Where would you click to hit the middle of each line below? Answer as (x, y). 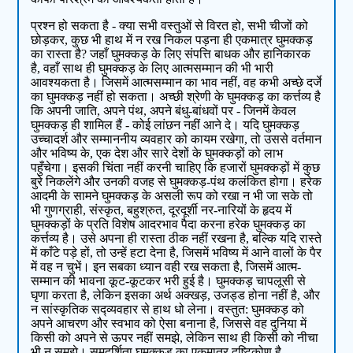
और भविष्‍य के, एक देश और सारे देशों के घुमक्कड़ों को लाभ (157, 154)
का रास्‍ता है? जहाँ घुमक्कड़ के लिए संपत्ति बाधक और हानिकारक (171, 54)
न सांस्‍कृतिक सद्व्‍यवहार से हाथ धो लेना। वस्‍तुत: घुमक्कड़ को (168, 310)
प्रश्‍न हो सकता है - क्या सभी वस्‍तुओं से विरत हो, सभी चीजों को (170, 26)
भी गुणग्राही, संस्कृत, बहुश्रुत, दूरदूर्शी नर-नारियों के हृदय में (162, 210)
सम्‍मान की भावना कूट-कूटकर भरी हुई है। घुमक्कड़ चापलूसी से (169, 281)
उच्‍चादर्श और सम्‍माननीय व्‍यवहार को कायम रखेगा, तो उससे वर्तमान (176, 139)
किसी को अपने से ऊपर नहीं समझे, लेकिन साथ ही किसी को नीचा (175, 338)
